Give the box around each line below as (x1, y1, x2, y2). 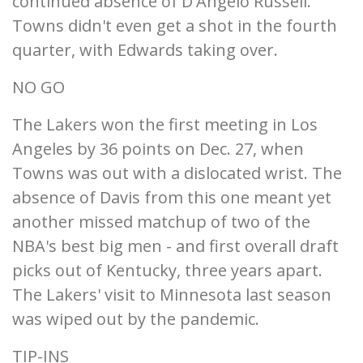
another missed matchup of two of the (12, 211, 310, 233)
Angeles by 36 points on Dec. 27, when (12, 138, 304, 160)
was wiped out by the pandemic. (12, 308, 259, 331)
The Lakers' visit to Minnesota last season (12, 284, 331, 306)
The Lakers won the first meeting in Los (12, 113, 318, 136)
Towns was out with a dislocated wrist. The (12, 162, 342, 185)
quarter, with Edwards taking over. (12, 39, 278, 62)
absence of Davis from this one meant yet (12, 186, 331, 209)
